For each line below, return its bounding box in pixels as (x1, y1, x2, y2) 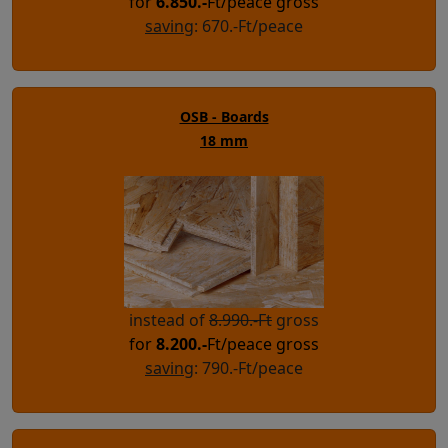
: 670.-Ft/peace (194, 14, 303, 37)
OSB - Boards (179, 106, 269, 126)
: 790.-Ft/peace (194, 356, 303, 379)
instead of (129, 308, 209, 331)
